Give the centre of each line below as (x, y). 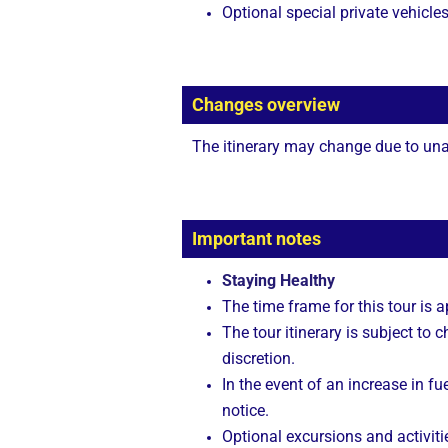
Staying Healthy (278, 281)
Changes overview (266, 105)
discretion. (258, 359)
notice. (245, 411)
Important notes (256, 239)
